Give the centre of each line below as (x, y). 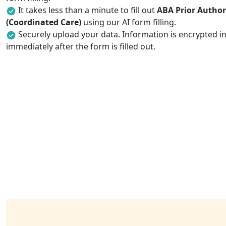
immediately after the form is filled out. (81, 46)
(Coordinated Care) (44, 22)
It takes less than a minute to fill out (88, 10)
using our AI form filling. (129, 22)
